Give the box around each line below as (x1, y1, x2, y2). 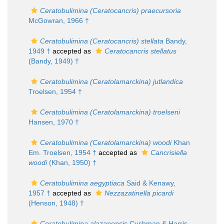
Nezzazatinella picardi (104, 189, 173, 197)
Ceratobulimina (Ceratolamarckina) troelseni (40, 108, 180, 116)
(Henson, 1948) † (28, 199, 84, 207)
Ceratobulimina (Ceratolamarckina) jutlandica (40, 77, 183, 85)
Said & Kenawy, (124, 179, 175, 187)
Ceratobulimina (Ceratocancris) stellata (40, 37, 163, 45)
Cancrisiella (150, 148, 187, 156)
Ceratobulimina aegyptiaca (40, 179, 124, 187)
